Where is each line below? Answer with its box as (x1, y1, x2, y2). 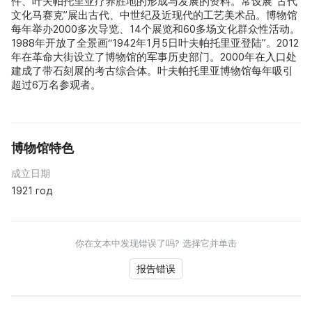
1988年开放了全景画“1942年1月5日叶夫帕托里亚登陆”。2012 (11, 36, 299, 49)
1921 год (11, 184, 52, 196)
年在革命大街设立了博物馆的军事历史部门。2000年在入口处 (11, 49, 297, 63)
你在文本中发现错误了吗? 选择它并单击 (75, 237, 237, 249)
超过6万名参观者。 (11, 77, 101, 91)
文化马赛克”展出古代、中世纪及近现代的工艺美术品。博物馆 (11, 8, 297, 22)
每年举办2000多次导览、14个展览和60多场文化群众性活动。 (11, 22, 300, 36)
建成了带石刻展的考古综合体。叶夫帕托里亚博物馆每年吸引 (11, 63, 293, 77)
